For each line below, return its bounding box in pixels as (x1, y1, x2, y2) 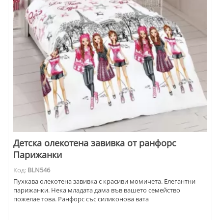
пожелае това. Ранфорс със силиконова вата (13, 194, 149, 203)
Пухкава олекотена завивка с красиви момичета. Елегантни (13, 176, 195, 186)
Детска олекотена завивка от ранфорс (13, 137, 176, 149)
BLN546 (27, 165, 50, 175)
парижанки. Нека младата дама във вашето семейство (13, 185, 180, 194)
